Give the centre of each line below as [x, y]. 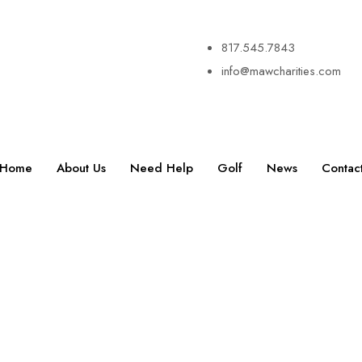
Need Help [161, 168]
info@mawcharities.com [281, 71]
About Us [81, 168]
